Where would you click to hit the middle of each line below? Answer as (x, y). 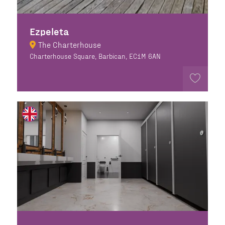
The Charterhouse (69, 44)
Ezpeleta (49, 31)
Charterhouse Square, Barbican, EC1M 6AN (95, 56)
